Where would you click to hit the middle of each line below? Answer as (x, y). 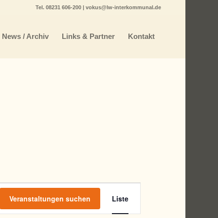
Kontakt (141, 36)
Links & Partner (88, 36)
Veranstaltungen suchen (50, 199)
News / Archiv (25, 36)
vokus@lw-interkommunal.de (123, 7)
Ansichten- (142, 200)
